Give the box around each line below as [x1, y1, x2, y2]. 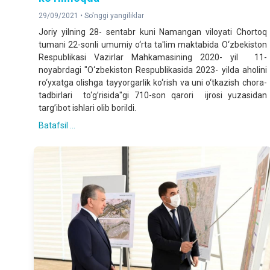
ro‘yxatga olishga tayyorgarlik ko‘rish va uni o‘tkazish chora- [39, 78, 267, 88]
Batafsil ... [39, 121, 75, 131]
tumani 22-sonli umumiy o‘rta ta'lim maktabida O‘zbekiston [39, 40, 267, 50]
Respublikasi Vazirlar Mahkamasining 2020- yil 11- [39, 52, 267, 63]
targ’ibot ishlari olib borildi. [39, 103, 136, 113]
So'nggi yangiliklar [84, 11, 144, 20]
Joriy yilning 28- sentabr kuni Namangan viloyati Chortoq [39, 27, 267, 37]
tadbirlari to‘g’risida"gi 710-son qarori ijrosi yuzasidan [39, 90, 267, 101]
